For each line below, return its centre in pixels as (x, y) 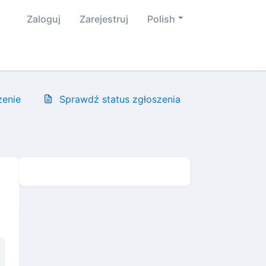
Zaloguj (44, 19)
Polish (161, 19)
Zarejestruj (104, 19)
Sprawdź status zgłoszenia (120, 99)
